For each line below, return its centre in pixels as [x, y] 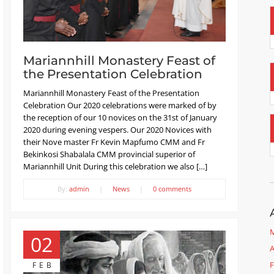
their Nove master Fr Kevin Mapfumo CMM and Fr [114, 142]
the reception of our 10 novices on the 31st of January [120, 117]
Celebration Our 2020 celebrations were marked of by [120, 105]
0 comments [172, 188]
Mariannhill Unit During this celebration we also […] [115, 166]
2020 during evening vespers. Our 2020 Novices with [117, 129]
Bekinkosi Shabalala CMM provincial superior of [109, 154]
